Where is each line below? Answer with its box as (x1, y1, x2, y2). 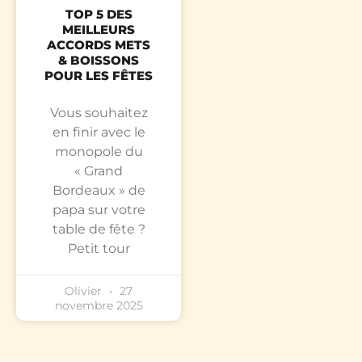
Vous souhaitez (49, 105, 148, 121)
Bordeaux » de (52, 183, 145, 199)
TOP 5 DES (65, 6, 133, 23)
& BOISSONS (58, 53, 139, 69)
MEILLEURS (62, 22, 135, 38)
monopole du (54, 144, 143, 160)
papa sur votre (52, 202, 145, 218)
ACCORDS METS (47, 37, 150, 53)
